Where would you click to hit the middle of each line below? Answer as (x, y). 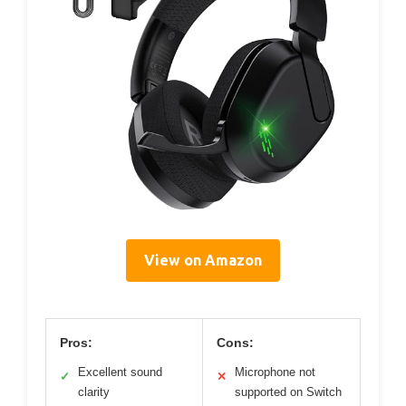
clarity (94, 391)
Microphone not (275, 372)
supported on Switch (288, 391)
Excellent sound (120, 372)
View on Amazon (203, 260)
